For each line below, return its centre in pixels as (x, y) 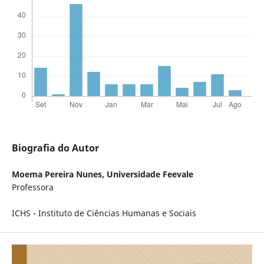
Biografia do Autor (55, 148)
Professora (32, 187)
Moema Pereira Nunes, (59, 174)
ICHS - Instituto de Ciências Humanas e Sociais (104, 213)
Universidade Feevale (150, 174)
